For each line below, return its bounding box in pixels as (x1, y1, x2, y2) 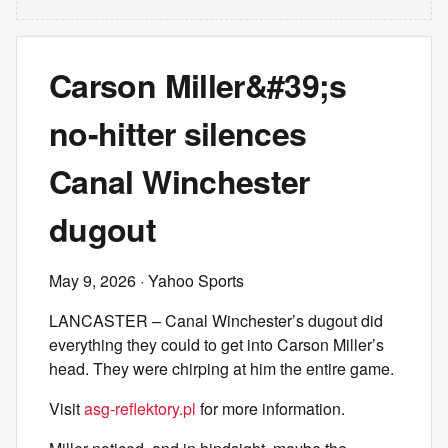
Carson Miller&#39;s (49, 62, 347, 108)
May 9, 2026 (49, 269, 136, 292)
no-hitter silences (49, 110, 307, 156)
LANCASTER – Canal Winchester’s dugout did (49, 309, 383, 332)
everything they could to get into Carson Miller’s (49, 333, 384, 356)
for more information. (196, 397, 345, 420)
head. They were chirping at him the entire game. (49, 357, 394, 380)
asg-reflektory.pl (84, 397, 196, 420)
